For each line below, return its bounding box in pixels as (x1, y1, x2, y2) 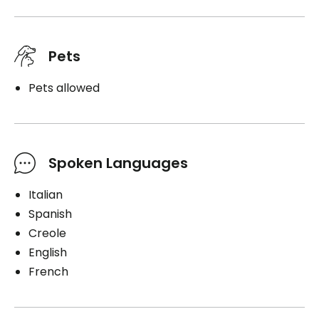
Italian (28, 186, 63, 203)
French (28, 263, 68, 280)
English (28, 244, 67, 261)
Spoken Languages (48, 152, 188, 173)
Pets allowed (28, 79, 100, 96)
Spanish (28, 205, 72, 222)
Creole (28, 224, 66, 241)
